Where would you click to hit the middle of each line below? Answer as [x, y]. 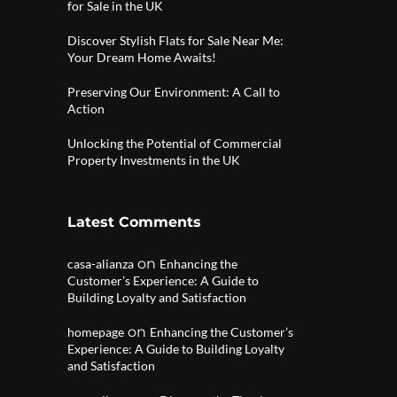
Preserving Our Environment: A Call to [174, 92]
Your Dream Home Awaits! [142, 57]
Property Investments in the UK [154, 160]
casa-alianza [101, 264]
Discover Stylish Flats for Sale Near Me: [175, 40]
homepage [96, 332]
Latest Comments [134, 222]
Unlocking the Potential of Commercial [175, 143]
